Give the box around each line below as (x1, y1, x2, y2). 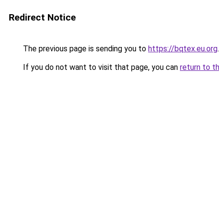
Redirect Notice (9, 12, 76, 23)
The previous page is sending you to (21, 44, 148, 53)
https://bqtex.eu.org (148, 44, 218, 53)
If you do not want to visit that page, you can (21, 63, 180, 72)
